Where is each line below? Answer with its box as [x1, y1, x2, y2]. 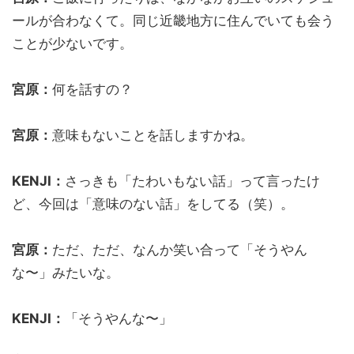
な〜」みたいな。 [12, 264, 119, 281]
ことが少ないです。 [12, 35, 133, 51]
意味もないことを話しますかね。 [52, 126, 254, 143]
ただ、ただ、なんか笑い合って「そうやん [52, 241, 307, 258]
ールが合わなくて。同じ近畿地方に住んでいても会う [12, 12, 334, 28]
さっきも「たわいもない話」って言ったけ [65, 172, 320, 189]
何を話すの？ [52, 81, 133, 97]
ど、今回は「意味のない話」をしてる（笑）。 [12, 195, 294, 212]
